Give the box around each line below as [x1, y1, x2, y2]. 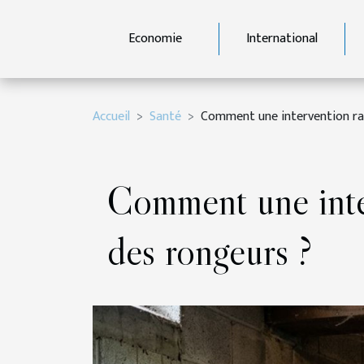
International [245, 28, 318, 50]
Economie [128, 28, 183, 50]
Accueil [93, 106, 130, 128]
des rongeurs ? [107, 227, 312, 275]
